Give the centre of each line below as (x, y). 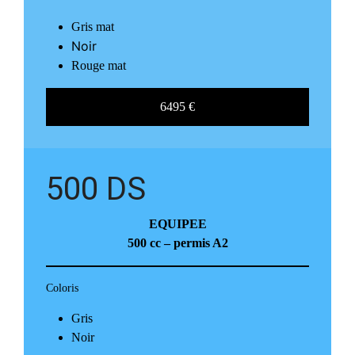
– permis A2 (194, 242)
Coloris (62, 288)
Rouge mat (99, 65)
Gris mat (93, 26)
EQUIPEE (177, 223)
